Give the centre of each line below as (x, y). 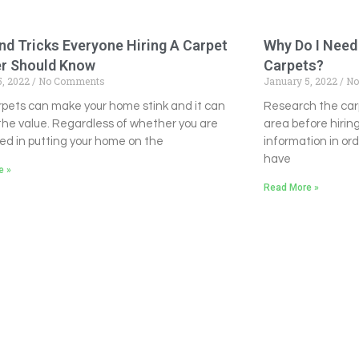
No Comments (71, 81)
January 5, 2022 (301, 81)
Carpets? (293, 66)
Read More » (291, 188)
